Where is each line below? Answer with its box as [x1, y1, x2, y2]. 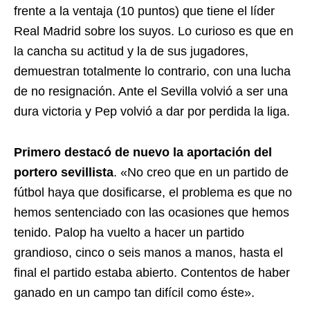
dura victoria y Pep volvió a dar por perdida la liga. [14, 104, 290, 118]
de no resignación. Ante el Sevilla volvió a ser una [14, 84, 288, 98]
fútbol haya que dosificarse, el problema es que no [14, 185, 292, 199]
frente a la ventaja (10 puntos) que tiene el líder [14, 4, 275, 18]
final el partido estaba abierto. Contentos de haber [14, 266, 290, 280]
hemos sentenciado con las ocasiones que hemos [14, 206, 289, 219]
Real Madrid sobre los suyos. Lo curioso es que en [14, 24, 293, 38]
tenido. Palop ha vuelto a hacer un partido [14, 226, 244, 239]
